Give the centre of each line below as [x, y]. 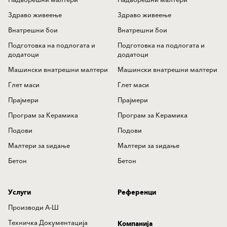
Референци [137, 193]
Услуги [20, 193]
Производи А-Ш [33, 208]
